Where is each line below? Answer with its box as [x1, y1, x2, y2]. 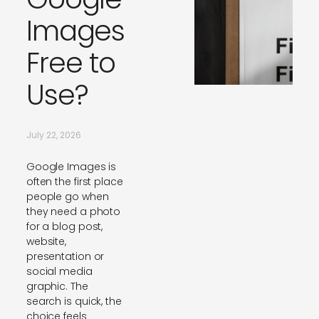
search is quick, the [26, 294, 122, 309]
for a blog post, [26, 219, 103, 234]
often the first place [26, 174, 123, 189]
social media [26, 264, 93, 279]
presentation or [26, 249, 105, 264]
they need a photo [26, 204, 121, 219]
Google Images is [26, 159, 117, 174]
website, [26, 234, 67, 249]
